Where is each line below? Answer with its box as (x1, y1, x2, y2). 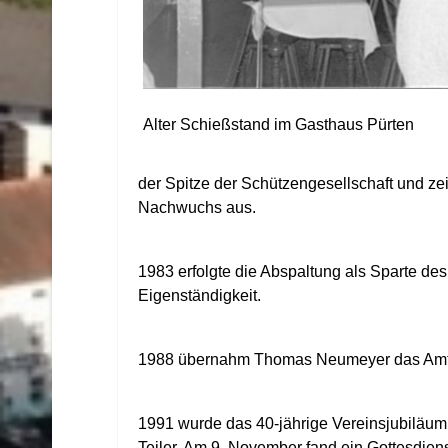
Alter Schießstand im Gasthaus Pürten (142, 116, 414, 133)
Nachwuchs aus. (138, 199, 256, 216)
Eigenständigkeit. (138, 287, 261, 304)
